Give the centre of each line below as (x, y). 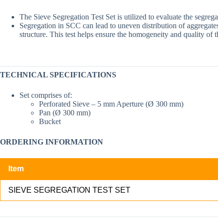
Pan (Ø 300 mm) (65, 113)
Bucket (50, 122)
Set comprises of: (46, 95)
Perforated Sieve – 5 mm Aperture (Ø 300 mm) (111, 104)
